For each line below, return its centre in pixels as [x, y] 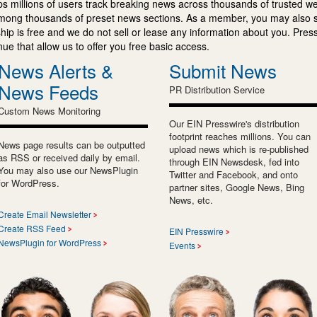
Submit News [223, 70]
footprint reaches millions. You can [240, 136]
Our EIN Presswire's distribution [234, 123]
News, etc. [191, 200]
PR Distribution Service [217, 89]
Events [182, 245]
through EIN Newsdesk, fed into [234, 161]
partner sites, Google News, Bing [237, 187]
